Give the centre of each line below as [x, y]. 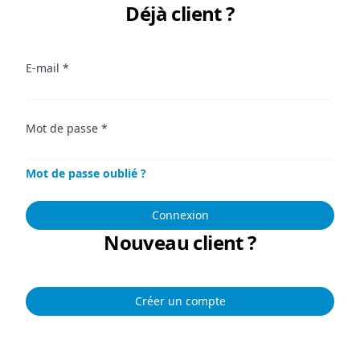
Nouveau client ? [180, 242]
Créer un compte [180, 301]
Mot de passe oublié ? [86, 173]
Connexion [180, 215]
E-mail [44, 68]
